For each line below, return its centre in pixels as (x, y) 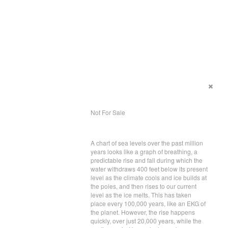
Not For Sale (108, 112)
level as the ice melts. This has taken (141, 195)
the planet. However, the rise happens (143, 212)
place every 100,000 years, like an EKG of (148, 203)
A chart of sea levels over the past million (147, 143)
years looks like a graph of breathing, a (144, 151)
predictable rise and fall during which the (147, 160)
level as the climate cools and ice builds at (149, 177)
